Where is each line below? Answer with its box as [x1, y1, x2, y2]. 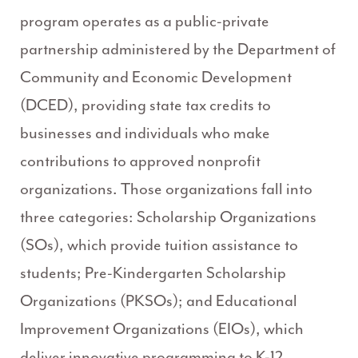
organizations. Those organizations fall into [20, 179, 312, 200]
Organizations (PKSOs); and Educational [20, 291, 297, 312]
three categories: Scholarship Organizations [20, 207, 316, 228]
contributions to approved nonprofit [20, 151, 261, 172]
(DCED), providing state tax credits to [20, 95, 271, 116]
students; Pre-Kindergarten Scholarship [20, 263, 286, 284]
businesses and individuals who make [20, 123, 270, 144]
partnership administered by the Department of [20, 39, 336, 60]
